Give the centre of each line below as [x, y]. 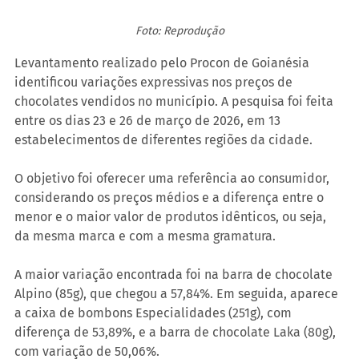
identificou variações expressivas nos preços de [155, 83]
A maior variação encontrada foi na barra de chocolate [175, 275]
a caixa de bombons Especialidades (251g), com [155, 313]
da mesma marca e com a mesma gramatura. [145, 236]
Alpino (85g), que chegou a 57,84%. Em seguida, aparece [178, 294]
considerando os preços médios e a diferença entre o [171, 198]
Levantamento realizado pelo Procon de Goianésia [163, 63]
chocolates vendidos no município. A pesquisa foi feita [175, 102]
